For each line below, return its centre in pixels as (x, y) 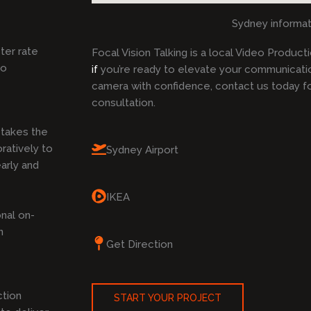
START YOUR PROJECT (168, 298)
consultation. (126, 103)
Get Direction (140, 245)
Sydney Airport (142, 150)
